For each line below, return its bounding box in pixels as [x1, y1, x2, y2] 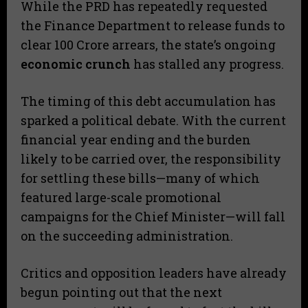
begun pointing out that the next [21, 283, 222, 300]
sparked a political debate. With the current [21, 111, 286, 129]
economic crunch [21, 55, 131, 72]
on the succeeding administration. [21, 227, 233, 244]
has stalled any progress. [131, 55, 284, 72]
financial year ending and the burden [21, 131, 251, 148]
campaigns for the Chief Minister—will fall [21, 208, 285, 225]
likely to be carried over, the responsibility [21, 150, 281, 167]
